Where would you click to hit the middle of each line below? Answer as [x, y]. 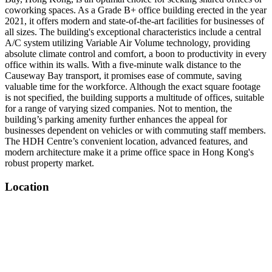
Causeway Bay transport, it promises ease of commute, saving [123, 76]
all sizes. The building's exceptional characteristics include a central [133, 32]
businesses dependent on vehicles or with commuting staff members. [135, 130]
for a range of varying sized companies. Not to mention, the [118, 108]
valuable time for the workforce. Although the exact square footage [133, 87]
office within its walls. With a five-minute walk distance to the [123, 65]
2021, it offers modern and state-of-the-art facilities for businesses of [134, 21]
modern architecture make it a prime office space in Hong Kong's [129, 152]
